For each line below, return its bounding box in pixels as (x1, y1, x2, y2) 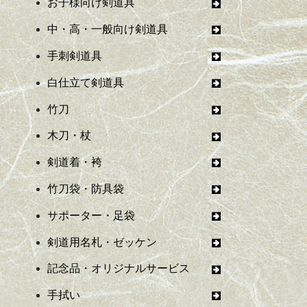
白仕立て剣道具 (47, 76, 212, 88)
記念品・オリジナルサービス (47, 262, 212, 275)
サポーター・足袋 (47, 209, 212, 221)
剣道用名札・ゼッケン (47, 236, 212, 248)
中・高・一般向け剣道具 (47, 23, 212, 36)
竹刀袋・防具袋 (47, 182, 212, 195)
